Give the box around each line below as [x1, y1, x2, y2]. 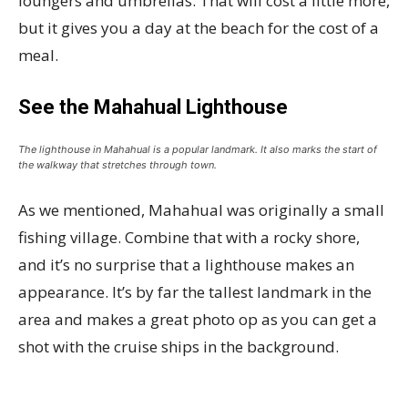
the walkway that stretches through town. [18, 158, 217, 171]
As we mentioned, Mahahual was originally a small [18, 199, 384, 220]
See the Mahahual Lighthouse [18, 96, 288, 118]
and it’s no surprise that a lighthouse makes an [18, 254, 354, 275]
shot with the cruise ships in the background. [18, 336, 339, 357]
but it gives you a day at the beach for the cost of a [18, 17, 379, 38]
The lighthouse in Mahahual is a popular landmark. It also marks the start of [18, 143, 377, 156]
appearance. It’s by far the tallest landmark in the [18, 281, 372, 302]
